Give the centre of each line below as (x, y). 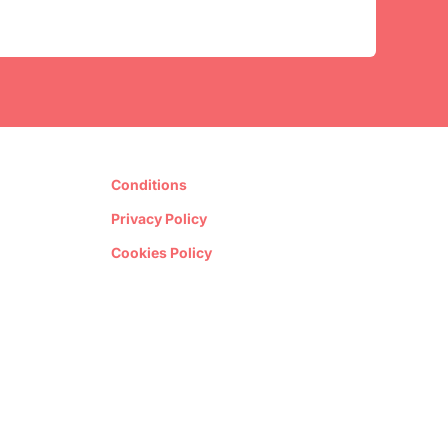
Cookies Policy (161, 253)
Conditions (149, 185)
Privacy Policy (159, 219)
